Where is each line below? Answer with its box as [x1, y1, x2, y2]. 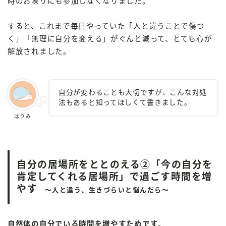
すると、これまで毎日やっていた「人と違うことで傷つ [8, 22, 205, 31]
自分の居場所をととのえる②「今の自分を [17, 159, 213, 170]
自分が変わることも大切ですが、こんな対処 [59, 88, 207, 96]
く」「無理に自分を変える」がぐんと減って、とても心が [8, 35, 212, 43]
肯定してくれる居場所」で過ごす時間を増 [17, 171, 212, 182]
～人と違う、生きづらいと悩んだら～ [37, 186, 169, 194]
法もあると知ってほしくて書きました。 [59, 98, 192, 106]
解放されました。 [8, 47, 71, 56]
